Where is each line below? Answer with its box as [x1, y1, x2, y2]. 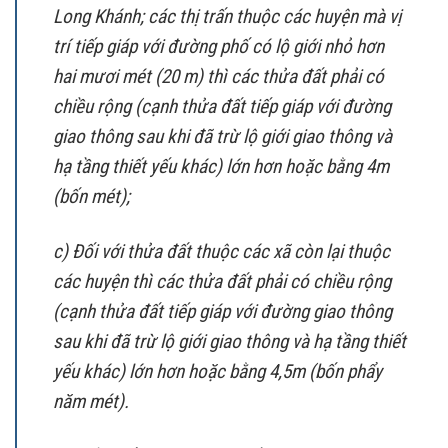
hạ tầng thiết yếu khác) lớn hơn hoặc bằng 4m [53, 155, 389, 179]
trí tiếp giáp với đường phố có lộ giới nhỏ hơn [53, 35, 384, 59]
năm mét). [53, 390, 129, 414]
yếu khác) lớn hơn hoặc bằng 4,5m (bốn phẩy [53, 360, 382, 384]
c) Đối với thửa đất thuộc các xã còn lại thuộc [53, 240, 390, 264]
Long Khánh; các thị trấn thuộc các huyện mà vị [53, 5, 401, 29]
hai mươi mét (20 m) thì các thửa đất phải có [53, 65, 384, 89]
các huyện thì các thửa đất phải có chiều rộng [53, 270, 391, 294]
